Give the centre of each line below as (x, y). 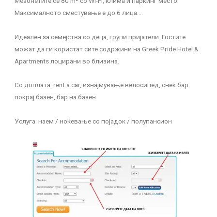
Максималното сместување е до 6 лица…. (79, 13)
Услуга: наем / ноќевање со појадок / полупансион (93, 121)
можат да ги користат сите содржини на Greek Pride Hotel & (107, 49)
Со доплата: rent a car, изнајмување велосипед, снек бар (101, 85)
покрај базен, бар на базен (55, 97)
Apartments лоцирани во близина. (67, 61)
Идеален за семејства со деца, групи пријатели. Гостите (100, 37)
